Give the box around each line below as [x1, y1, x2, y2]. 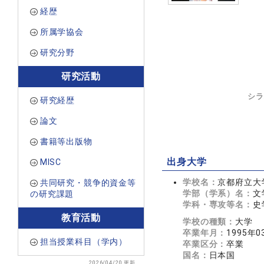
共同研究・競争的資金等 [39, 178, 136, 187]
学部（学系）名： [183, 189, 253, 198]
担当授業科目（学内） [39, 237, 128, 246]
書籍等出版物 [39, 137, 93, 146]
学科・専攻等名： [183, 200, 253, 209]
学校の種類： [183, 217, 236, 226]
